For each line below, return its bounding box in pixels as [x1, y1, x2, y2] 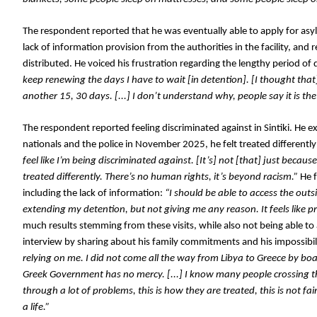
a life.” [23, 302, 50, 313]
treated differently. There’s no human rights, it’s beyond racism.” [23, 172, 298, 183]
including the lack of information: [23, 188, 163, 199]
